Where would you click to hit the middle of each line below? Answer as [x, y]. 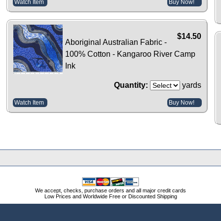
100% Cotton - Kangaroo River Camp [130, 54]
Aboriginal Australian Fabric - [116, 42]
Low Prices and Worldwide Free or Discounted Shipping [110, 196]
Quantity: [131, 85]
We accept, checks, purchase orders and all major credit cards [110, 190]
